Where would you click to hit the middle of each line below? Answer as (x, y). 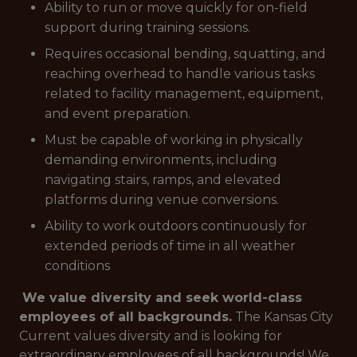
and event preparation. (118, 114)
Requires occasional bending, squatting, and (185, 54)
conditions (77, 266)
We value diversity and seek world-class (162, 298)
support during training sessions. (147, 27)
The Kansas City (282, 317)
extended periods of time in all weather (170, 246)
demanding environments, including (161, 160)
